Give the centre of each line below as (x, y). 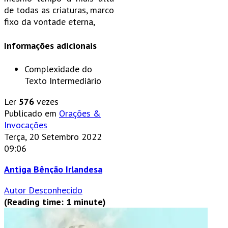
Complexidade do (58, 69)
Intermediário (75, 81)
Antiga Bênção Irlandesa (53, 169)
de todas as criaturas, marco (59, 10)
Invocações (26, 125)
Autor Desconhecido (43, 190)
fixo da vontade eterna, (50, 21)
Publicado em (30, 113)
